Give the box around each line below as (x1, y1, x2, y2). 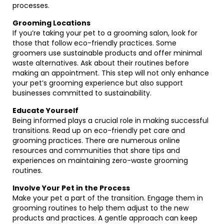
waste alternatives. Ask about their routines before (12, 58, 189, 68)
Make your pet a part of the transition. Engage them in (12, 193, 203, 203)
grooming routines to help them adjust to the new (12, 203, 188, 213)
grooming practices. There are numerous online (12, 135, 180, 145)
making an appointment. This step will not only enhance (12, 68, 209, 78)
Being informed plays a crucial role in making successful (12, 115, 208, 125)
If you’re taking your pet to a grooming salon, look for (12, 28, 197, 38)
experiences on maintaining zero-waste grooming (12, 155, 188, 165)
